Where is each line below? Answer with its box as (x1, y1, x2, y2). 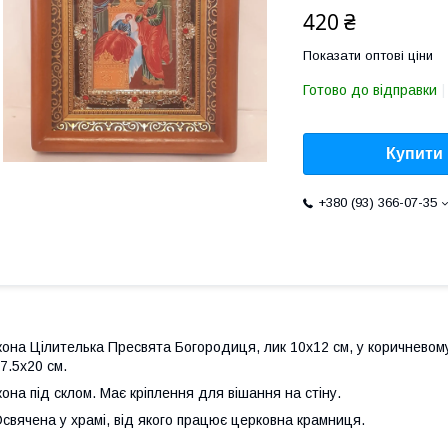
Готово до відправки (303, 82, 437, 98)
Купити (386, 145, 443, 163)
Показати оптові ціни (303, 48, 433, 63)
